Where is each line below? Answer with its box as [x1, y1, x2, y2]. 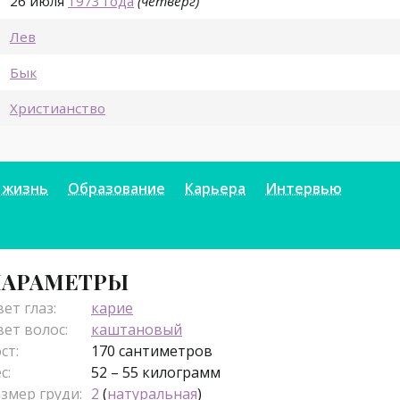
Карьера [185, 179, 246, 199]
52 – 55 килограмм [91, 362, 221, 383]
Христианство [10, 99, 105, 118]
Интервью [265, 179, 342, 199]
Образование [68, 179, 165, 199]
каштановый [91, 320, 182, 340]
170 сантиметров [91, 341, 212, 362]
